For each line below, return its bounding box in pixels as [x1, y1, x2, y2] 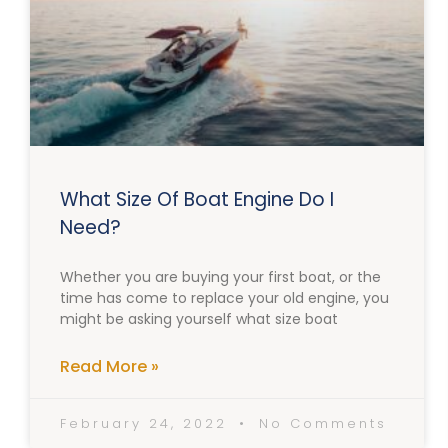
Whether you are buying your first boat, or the [60, 267, 381, 288]
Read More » [60, 355, 159, 379]
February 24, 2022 [60, 414, 234, 434]
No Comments [252, 414, 387, 434]
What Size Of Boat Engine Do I [60, 186, 334, 214]
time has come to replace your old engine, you [60, 288, 389, 309]
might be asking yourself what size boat [60, 309, 338, 330]
